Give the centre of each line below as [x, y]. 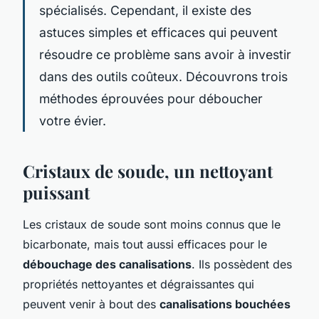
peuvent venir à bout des [91, 304]
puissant [56, 192]
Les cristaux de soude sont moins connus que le [152, 224]
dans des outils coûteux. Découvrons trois [163, 76]
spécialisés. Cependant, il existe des [145, 10]
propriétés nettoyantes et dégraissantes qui [138, 284]
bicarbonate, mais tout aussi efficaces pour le [145, 244]
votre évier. [73, 120]
